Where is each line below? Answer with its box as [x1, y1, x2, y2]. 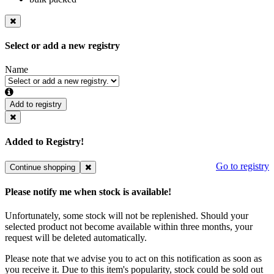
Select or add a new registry [5, 40, 120, 51]
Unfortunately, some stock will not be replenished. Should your [5, 210, 248, 221]
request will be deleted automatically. [5, 232, 147, 243]
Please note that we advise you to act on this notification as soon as [5, 253, 262, 264]
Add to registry [10, 100, 62, 109]
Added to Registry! [5, 136, 84, 147]
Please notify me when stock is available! [5, 186, 171, 197]
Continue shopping [10, 162, 75, 172]
